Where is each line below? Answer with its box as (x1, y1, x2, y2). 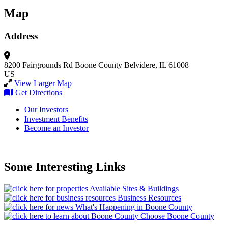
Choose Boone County (140, 211, 214, 220)
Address (4, 31, 38, 42)
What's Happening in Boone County (75, 202, 192, 211)
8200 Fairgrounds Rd (4, 60, 73, 69)
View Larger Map (14, 78, 72, 88)
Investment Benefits (24, 114, 88, 123)
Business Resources (118, 193, 181, 202)
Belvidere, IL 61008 (124, 60, 189, 69)
